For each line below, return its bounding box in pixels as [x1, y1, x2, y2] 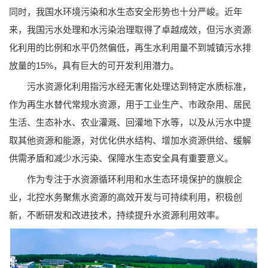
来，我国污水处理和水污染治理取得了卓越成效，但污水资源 [9, 24, 251, 35]
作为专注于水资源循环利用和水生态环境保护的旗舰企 [9, 173, 242, 184]
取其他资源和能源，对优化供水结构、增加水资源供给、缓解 [9, 135, 251, 145]
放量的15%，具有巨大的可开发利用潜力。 [9, 60, 179, 71]
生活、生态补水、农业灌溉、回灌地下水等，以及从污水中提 [9, 117, 251, 127]
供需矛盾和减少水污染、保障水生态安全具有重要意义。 [9, 153, 233, 163]
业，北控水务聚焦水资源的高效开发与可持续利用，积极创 [9, 191, 242, 202]
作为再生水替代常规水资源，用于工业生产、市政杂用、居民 [9, 99, 251, 109]
